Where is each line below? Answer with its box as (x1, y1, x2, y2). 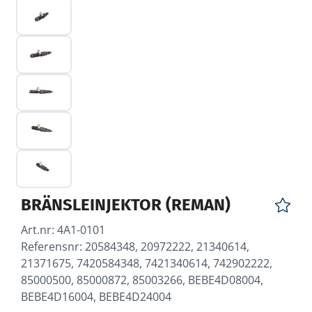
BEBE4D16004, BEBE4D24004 (21, 288, 171, 304)
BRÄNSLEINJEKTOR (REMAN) (21, 194, 231, 214)
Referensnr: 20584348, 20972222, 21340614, (21, 238, 249, 254)
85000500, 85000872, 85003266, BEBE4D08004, (21, 272, 263, 288)
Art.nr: (21, 221, 57, 237)
